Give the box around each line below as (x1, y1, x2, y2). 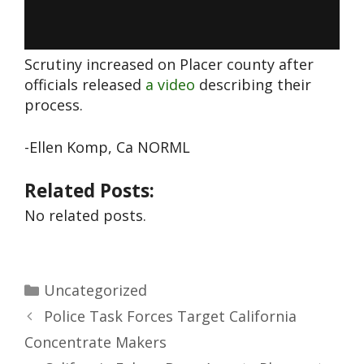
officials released (24, 75, 145, 95)
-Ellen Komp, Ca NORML (24, 137, 190, 158)
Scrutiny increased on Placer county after (24, 54, 314, 75)
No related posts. (24, 206, 146, 226)
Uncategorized (43, 280, 147, 301)
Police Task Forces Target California (43, 306, 297, 327)
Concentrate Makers (24, 332, 167, 353)
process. (24, 95, 83, 115)
